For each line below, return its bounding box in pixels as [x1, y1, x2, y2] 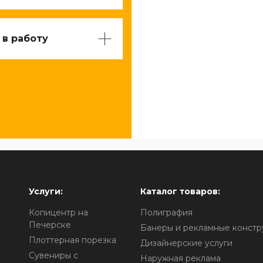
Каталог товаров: [140, 186, 220, 197]
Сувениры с [28, 250, 78, 261]
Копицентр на [28, 207, 88, 218]
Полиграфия [140, 207, 193, 218]
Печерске [28, 220, 71, 230]
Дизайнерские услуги [140, 238, 232, 248]
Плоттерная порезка [28, 235, 116, 245]
